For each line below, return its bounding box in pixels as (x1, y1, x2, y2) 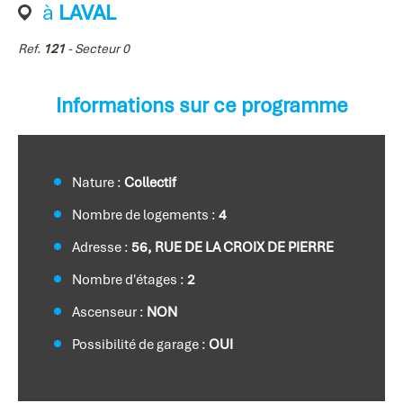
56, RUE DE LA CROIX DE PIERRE (131, 238, 334, 256)
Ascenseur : (72, 303, 147, 321)
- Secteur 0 (65, 40, 130, 57)
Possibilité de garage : (72, 336, 209, 354)
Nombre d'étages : (72, 271, 187, 289)
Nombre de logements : (72, 206, 219, 224)
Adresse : (72, 238, 131, 256)
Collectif (124, 174, 176, 192)
